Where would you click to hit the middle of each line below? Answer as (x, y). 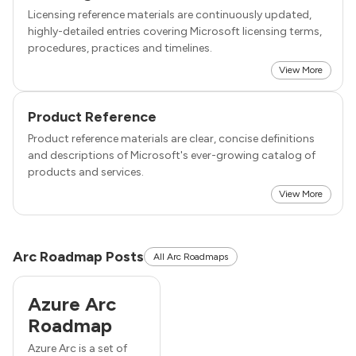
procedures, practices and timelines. (120, 48)
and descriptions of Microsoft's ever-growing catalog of (172, 155)
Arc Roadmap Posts (78, 256)
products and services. (86, 172)
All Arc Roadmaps (190, 256)
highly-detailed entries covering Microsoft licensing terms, (175, 31)
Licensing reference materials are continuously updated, (170, 14)
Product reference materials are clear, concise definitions (171, 138)
